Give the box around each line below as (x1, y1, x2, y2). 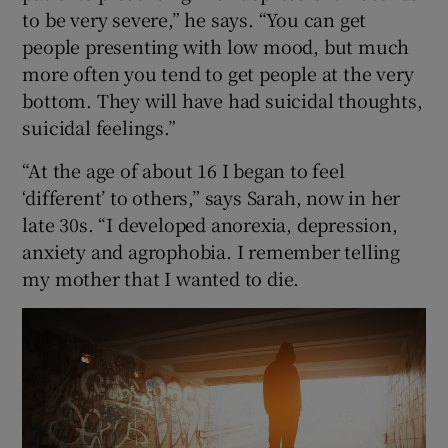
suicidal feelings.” (22, 113, 176, 140)
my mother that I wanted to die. (22, 264, 300, 291)
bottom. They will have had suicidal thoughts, (22, 86, 423, 113)
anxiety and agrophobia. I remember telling (22, 237, 401, 264)
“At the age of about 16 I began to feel (22, 156, 345, 183)
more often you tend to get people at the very (22, 59, 414, 86)
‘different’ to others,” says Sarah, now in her (22, 183, 401, 210)
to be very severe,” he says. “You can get (22, 5, 367, 32)
